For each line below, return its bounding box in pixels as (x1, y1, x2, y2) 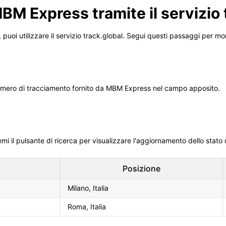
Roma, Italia (68, 202, 106, 211)
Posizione (122, 163, 160, 174)
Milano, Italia (68, 184, 108, 193)
